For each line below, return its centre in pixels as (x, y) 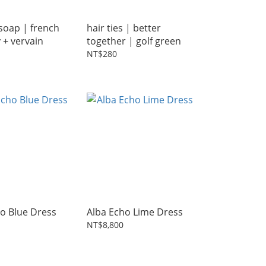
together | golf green (134, 41)
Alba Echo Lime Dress (135, 212)
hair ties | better (124, 28)
